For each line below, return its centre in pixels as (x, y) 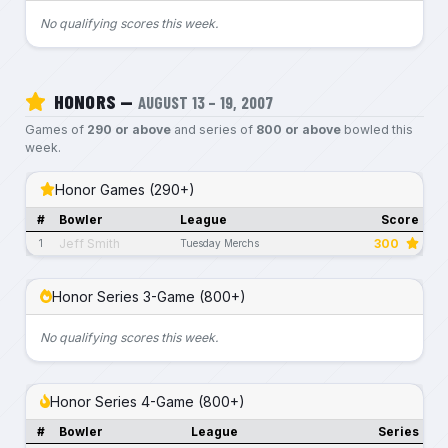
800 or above (298, 129)
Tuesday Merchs (219, 242)
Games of (55, 129)
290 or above (128, 129)
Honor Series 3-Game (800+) (148, 296)
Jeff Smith (89, 243)
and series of (213, 129)
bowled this (376, 129)
